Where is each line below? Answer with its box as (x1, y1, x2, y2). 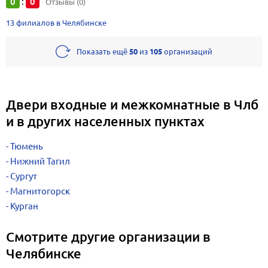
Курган (10, 201, 38, 211)
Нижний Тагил (10, 156, 70, 166)
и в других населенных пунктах (6, 113, 205, 129)
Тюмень (10, 141, 43, 151)
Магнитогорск (10, 186, 70, 196)
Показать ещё (77, 47, 129, 56)
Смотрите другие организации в (6, 229, 211, 245)
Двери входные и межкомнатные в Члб (6, 96, 258, 112)
